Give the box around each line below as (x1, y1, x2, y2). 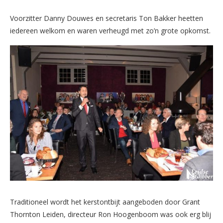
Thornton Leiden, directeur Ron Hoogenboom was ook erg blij (10, 210, 211, 220)
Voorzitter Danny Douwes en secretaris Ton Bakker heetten (10, 13, 203, 23)
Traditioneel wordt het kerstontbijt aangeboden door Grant (10, 197, 200, 207)
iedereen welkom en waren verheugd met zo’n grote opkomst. (10, 26, 211, 36)
